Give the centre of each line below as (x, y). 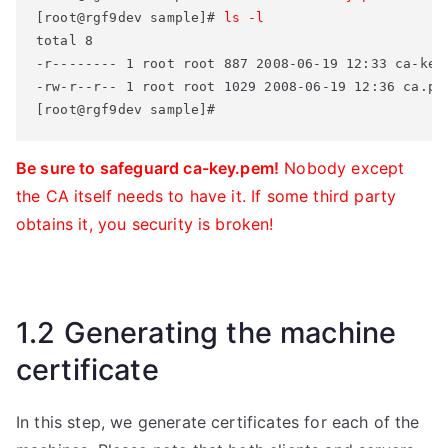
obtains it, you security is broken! (145, 224)
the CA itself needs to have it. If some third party (206, 196)
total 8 (69, 40)
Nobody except (342, 168)
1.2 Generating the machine (206, 332)
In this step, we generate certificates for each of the (218, 422)
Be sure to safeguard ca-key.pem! (148, 168)
